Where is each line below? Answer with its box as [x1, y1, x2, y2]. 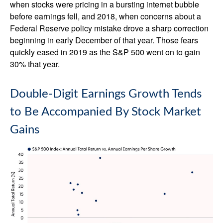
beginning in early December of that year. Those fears [10, 34, 198, 46]
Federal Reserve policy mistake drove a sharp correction [10, 22, 209, 34]
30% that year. [10, 58, 60, 70]
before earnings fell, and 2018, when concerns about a [10, 10, 201, 22]
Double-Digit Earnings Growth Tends [10, 88, 202, 101]
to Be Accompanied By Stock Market [10, 106, 201, 118]
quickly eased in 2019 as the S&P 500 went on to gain [10, 46, 200, 58]
